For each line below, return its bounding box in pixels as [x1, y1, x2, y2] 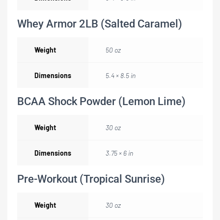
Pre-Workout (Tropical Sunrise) [17, 173, 165, 186]
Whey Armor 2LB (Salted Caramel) [17, 18, 182, 30]
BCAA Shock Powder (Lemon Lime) [17, 95, 186, 108]
